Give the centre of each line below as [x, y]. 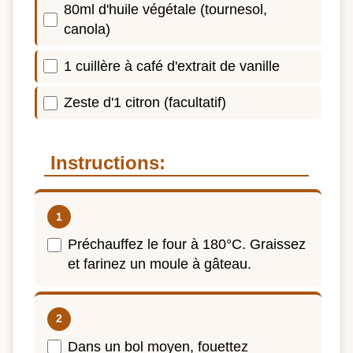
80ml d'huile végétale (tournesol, [165, 10]
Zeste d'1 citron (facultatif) [145, 103]
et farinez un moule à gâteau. [160, 264]
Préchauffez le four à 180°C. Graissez [187, 245]
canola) [87, 30]
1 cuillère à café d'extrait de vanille [172, 66]
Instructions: [108, 163]
